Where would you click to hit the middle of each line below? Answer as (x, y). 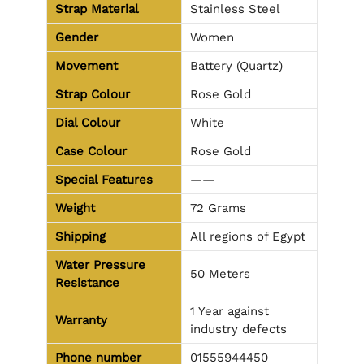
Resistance (87, 282)
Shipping (80, 236)
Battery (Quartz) (236, 65)
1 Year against (230, 311)
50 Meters (220, 273)
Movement (87, 65)
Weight (75, 208)
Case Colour (91, 151)
